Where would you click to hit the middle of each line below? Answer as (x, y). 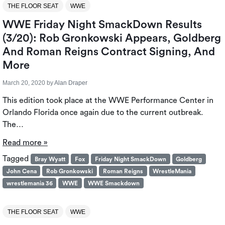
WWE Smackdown (114, 183)
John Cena (21, 171)
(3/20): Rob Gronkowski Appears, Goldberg (111, 38)
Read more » (25, 142)
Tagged (16, 158)
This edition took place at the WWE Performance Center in (108, 100)
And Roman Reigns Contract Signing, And (108, 51)
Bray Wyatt (50, 159)
